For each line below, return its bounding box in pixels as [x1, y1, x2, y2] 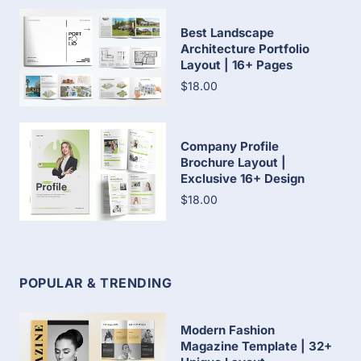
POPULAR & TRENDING [19, 274, 172, 291]
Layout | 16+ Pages [180, 57, 293, 73]
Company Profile [180, 139, 279, 155]
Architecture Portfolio [180, 41, 309, 57]
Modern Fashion [180, 322, 275, 338]
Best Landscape [180, 25, 274, 41]
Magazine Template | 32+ [180, 338, 332, 355]
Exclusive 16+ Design [180, 171, 305, 187]
